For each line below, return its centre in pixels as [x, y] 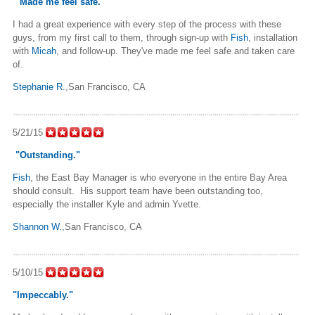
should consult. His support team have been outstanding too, [138, 191]
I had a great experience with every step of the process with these [147, 24]
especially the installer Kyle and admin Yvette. [107, 204]
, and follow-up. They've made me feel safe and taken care [175, 51]
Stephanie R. [39, 86]
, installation [273, 37]
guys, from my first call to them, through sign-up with [122, 37]
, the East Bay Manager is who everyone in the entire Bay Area [159, 177]
